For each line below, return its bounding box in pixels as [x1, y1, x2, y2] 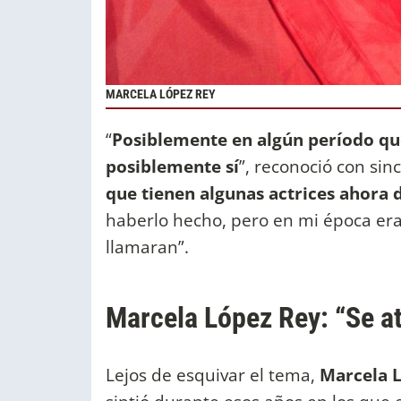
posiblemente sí [106, 154, 239, 179]
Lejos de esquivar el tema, [106, 363, 320, 388]
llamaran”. [106, 235, 189, 260]
